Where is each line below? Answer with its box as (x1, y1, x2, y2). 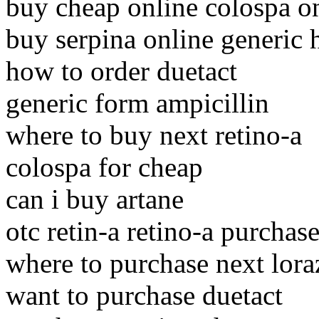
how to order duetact (6, 56, 237, 87)
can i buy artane (6, 184, 184, 215)
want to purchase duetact (6, 280, 283, 311)
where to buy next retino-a (6, 120, 302, 151)
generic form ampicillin (6, 88, 269, 119)
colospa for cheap (6, 152, 203, 183)
